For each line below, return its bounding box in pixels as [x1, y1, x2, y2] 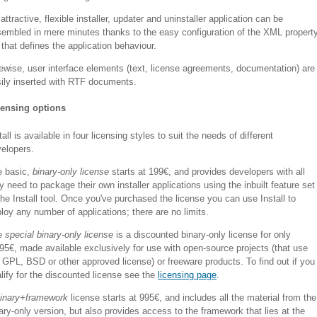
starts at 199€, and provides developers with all [109, 166, 305, 177]
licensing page [158, 269, 217, 280]
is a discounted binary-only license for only [113, 229, 291, 240]
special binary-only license [5, 229, 113, 240]
